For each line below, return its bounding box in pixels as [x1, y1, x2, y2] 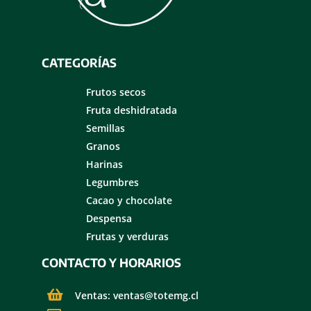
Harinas [86, 158, 123, 171]
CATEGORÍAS [42, 54, 117, 70]
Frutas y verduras [86, 230, 169, 244]
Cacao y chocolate [86, 194, 172, 208]
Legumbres [86, 176, 139, 190]
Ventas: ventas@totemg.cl [75, 288, 199, 302]
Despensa [86, 212, 132, 226]
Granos [86, 140, 120, 153]
